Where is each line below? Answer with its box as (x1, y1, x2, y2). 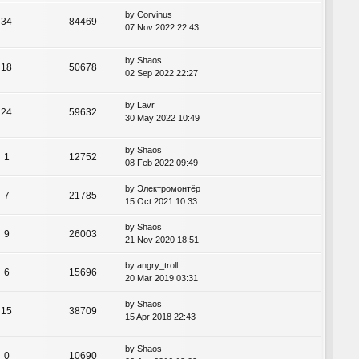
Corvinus (137, 10, 172, 20)
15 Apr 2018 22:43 (125, 311, 196, 321)
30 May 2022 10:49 (125, 112, 200, 123)
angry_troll (137, 260, 178, 270)
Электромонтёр (137, 183, 200, 193)
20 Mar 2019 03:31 (125, 272, 198, 283)
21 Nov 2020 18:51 (125, 234, 199, 244)
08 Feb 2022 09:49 (125, 157, 198, 167)
